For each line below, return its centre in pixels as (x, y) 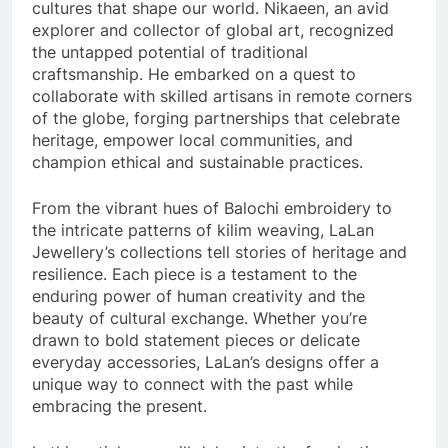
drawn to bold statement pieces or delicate (196, 340)
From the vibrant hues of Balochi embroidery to (212, 208)
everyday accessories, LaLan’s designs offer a (205, 362)
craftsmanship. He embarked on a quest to (194, 74)
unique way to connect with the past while (192, 384)
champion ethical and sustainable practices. (197, 162)
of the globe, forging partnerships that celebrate (216, 118)
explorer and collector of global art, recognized (213, 30)
